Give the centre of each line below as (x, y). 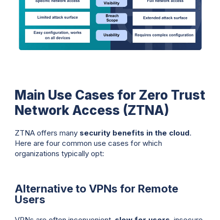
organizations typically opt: (59, 153)
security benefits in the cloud (135, 133)
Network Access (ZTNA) (92, 110)
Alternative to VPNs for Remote (96, 189)
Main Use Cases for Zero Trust (110, 95)
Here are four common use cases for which (88, 143)
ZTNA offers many (47, 133)
